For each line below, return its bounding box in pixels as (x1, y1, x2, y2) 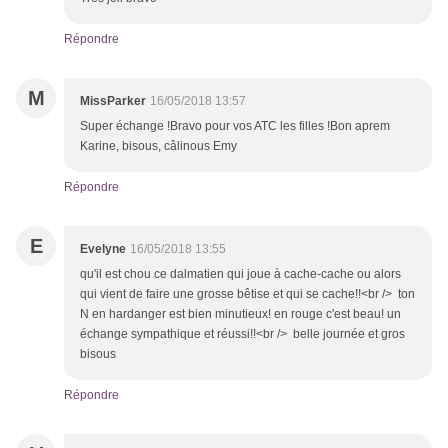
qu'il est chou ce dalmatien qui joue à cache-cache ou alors (80, 267, 401, 282)
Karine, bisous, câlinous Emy (80, 139, 237, 154)
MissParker (80, 94, 146, 109)
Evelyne (80, 242, 126, 257)
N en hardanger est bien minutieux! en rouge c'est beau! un (80, 307, 401, 322)
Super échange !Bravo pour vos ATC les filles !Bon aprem (80, 119, 390, 134)
